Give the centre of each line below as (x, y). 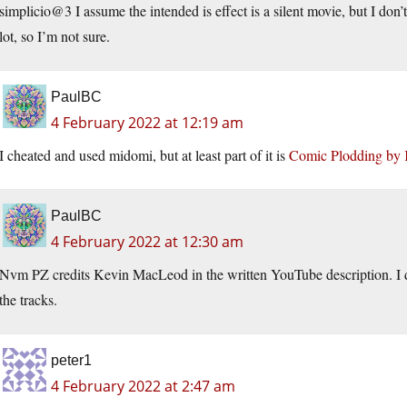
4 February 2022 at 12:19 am (147, 123)
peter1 (71, 361)
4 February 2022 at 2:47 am (143, 387)
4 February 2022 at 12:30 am (147, 242)
